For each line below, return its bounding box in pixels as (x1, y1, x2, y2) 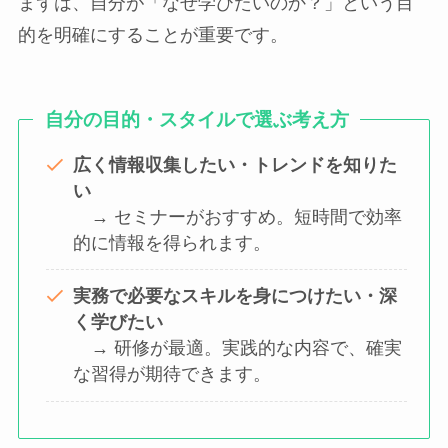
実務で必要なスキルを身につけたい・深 (72, 286, 397, 307)
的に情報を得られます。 (72, 232, 271, 253)
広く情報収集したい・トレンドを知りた (72, 154, 397, 175)
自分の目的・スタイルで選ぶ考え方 (44, 108, 349, 130)
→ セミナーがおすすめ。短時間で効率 (72, 206, 402, 227)
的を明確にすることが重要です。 (17, 25, 288, 46)
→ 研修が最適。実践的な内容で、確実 (72, 338, 402, 359)
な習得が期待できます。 (72, 364, 271, 385)
